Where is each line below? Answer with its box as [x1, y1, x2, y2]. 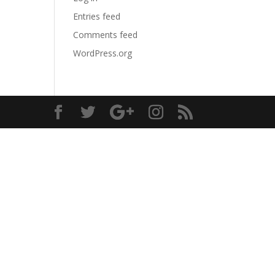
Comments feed [73, 29, 138, 41]
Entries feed [73, 10, 121, 22]
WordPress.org [73, 47, 133, 59]
